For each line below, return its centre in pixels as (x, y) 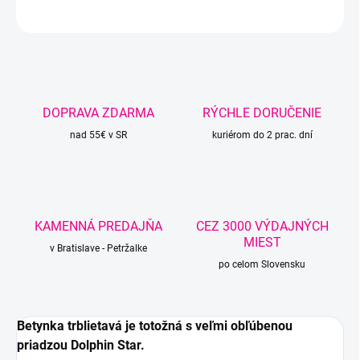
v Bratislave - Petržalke (98, 249)
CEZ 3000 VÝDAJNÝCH (262, 227)
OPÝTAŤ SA (64, 16)
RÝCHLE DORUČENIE (262, 113)
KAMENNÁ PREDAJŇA (98, 227)
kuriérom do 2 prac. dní (262, 135)
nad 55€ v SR (98, 135)
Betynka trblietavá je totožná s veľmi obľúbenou (155, 326)
